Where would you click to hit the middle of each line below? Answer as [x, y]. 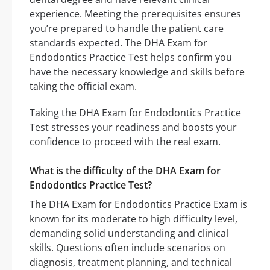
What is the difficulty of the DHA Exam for [125, 171]
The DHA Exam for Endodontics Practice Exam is [139, 205]
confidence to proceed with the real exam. [125, 142]
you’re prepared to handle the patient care [127, 29]
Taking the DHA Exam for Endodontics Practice [135, 113]
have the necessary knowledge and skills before [137, 72]
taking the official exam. [83, 86]
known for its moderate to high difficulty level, [133, 219]
